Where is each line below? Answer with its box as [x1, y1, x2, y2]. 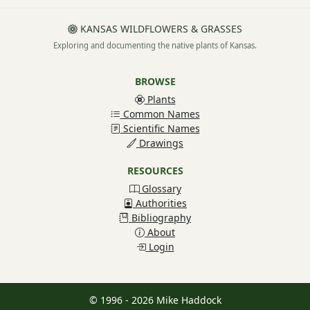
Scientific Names [120, 122, 200, 136]
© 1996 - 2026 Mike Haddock [89, 293, 221, 307]
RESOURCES [127, 164, 183, 178]
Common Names [120, 107, 200, 121]
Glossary [138, 182, 181, 196]
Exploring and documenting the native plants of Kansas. [53, 40, 257, 51]
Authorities [133, 197, 187, 210]
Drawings [136, 136, 183, 150]
